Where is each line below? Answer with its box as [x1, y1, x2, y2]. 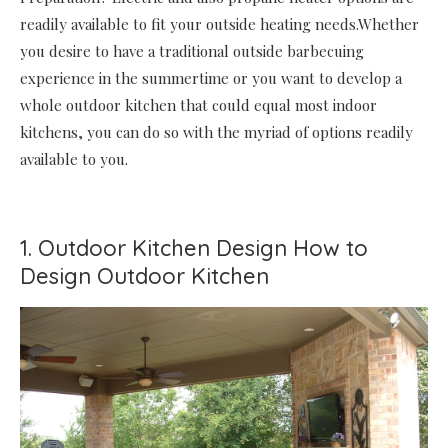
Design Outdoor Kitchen [20, 261, 269, 290]
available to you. [20, 148, 128, 169]
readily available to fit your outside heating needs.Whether [20, 13, 419, 34]
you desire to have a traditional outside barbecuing [20, 40, 364, 61]
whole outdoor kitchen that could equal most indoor [20, 94, 377, 115]
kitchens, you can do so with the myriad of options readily [20, 121, 413, 142]
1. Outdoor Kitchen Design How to [20, 233, 368, 262]
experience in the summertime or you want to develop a [20, 67, 402, 88]
